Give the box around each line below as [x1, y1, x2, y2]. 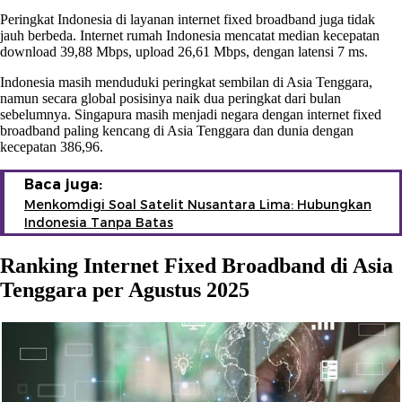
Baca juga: [24, 175, 102, 193]
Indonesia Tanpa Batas [24, 214, 173, 231]
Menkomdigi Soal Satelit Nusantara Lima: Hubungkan [24, 196, 371, 213]
